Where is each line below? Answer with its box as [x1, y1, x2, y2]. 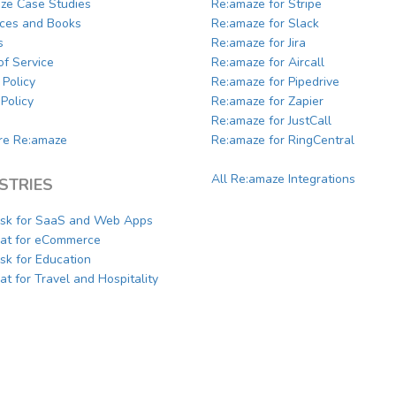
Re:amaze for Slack [211, 15, 319, 33]
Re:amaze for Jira [211, 34, 306, 52]
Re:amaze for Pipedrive [211, 73, 339, 91]
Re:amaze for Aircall [211, 54, 324, 72]
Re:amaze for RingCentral [211, 132, 354, 149]
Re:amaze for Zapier [211, 93, 324, 110]
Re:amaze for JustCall [211, 112, 331, 130]
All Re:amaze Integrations [211, 171, 355, 188]
